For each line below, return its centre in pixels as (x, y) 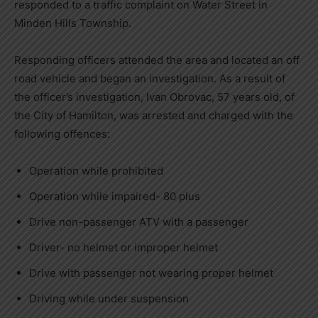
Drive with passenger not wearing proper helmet (151, 273)
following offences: (62, 134)
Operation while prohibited (96, 171)
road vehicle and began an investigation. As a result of (150, 78)
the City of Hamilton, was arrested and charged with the (154, 115)
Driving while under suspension (109, 298)
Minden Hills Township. (73, 23)
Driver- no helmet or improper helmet (124, 247)
